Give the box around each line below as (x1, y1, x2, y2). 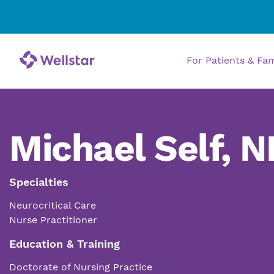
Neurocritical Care (9, 199, 96, 211)
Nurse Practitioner (9, 214, 97, 226)
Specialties (9, 176, 68, 188)
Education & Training (9, 237, 120, 250)
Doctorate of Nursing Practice (9, 261, 152, 273)
